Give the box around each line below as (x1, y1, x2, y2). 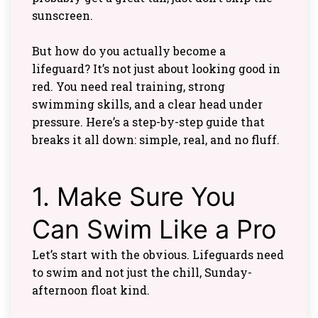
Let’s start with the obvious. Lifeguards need (32, 247, 284, 263)
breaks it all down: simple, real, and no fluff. (32, 132, 280, 148)
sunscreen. (32, 8, 93, 23)
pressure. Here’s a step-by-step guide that (32, 114, 265, 130)
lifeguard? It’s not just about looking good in (32, 61, 280, 77)
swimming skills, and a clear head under (32, 97, 263, 112)
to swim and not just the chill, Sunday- (32, 265, 252, 280)
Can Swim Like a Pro (32, 214, 276, 246)
